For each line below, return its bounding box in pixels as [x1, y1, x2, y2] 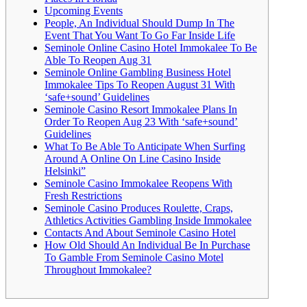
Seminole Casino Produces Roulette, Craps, [45, 201, 233, 214]
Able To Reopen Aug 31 [45, 53, 151, 66]
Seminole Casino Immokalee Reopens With [45, 177, 232, 189]
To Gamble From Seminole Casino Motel [45, 251, 223, 263]
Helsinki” [45, 164, 86, 177]
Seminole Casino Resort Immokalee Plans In [45, 103, 237, 115]
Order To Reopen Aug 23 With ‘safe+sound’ [45, 115, 238, 127]
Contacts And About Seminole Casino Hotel [45, 226, 236, 238]
